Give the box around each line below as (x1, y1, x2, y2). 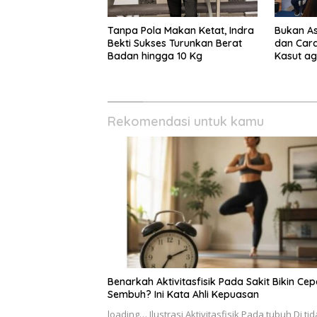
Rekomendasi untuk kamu (108, 113, 264, 130)
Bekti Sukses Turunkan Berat (108, 37, 242, 50)
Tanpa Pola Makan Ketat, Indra (108, 24, 254, 38)
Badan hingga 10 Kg (108, 50, 202, 63)
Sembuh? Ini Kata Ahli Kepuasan (108, 287, 259, 301)
